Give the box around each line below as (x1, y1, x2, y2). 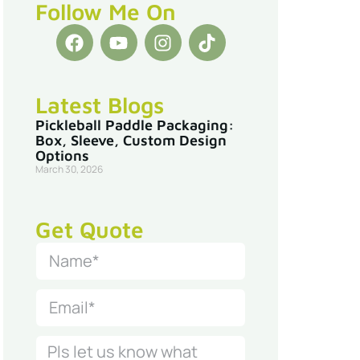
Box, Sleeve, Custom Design (35, 132, 227, 149)
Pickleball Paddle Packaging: (35, 117, 234, 134)
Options (35, 147, 89, 165)
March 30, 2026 (35, 162, 103, 177)
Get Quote (35, 216, 144, 243)
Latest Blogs (35, 92, 164, 119)
